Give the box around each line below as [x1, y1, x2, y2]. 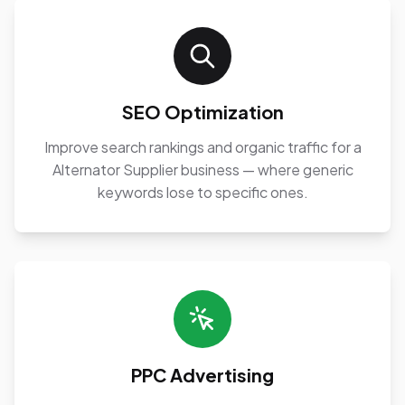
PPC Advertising [131, 363, 274, 386]
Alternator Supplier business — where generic [52, 160, 353, 179]
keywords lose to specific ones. [97, 183, 308, 202]
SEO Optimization [121, 100, 284, 123]
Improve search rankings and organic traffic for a [43, 137, 362, 156]
